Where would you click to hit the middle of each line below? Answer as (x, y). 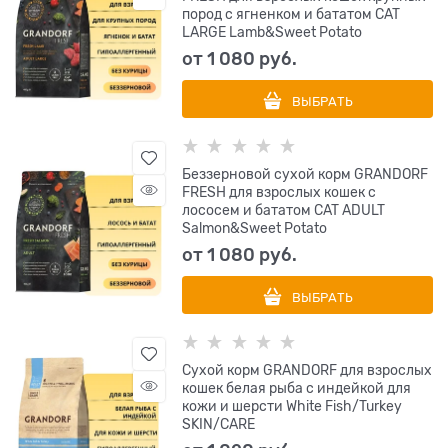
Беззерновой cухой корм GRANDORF (305, 174)
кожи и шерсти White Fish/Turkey (292, 406)
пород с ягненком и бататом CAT (291, 14)
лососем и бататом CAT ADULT (284, 210)
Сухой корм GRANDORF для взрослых (307, 370)
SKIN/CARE (219, 424)
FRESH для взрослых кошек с (279, 192)
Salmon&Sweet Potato (255, 228)
